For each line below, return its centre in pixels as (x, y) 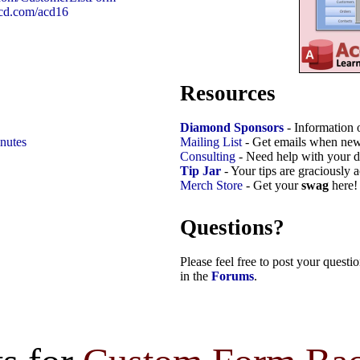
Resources (228, 93)
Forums (233, 276)
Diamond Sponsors (232, 127)
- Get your (272, 185)
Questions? (232, 228)
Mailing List (211, 141)
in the (196, 276)
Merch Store (211, 185)
